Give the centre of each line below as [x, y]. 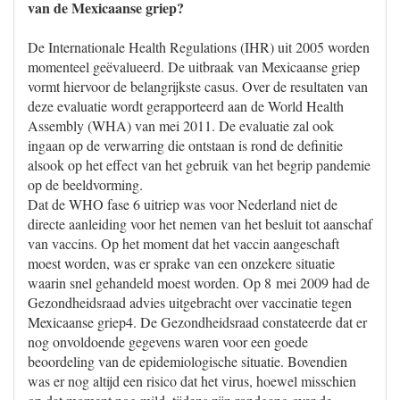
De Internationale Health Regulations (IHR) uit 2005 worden [199, 47]
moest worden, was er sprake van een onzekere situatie [181, 263]
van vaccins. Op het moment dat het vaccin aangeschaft [183, 243]
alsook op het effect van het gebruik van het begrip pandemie [199, 165]
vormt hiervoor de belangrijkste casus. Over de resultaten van [198, 86]
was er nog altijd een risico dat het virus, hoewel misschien [192, 381]
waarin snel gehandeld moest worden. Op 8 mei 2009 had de [199, 283]
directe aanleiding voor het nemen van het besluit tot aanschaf [200, 224]
